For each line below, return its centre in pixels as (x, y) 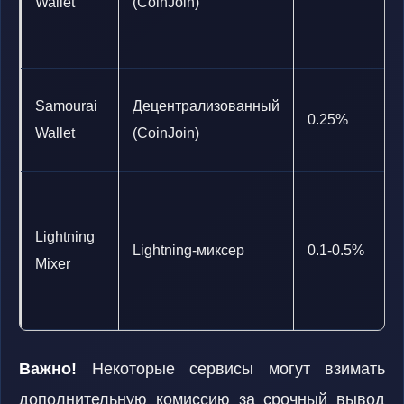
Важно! (48, 369)
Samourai (66, 106)
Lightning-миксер (188, 250)
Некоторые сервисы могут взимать (231, 369)
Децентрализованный (206, 106)
